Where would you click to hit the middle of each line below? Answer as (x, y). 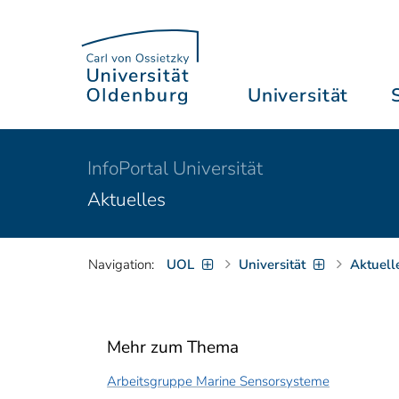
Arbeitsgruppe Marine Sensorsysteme (218, 381)
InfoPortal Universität (175, 168)
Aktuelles (126, 199)
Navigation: (121, 265)
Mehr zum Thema (173, 347)
